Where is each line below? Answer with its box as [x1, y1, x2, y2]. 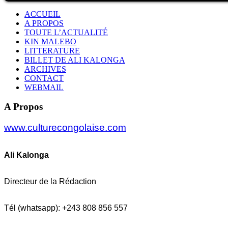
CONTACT [24, 73, 64, 82]
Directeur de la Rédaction [4, 177, 96, 186]
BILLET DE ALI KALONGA [24, 55, 125, 64]
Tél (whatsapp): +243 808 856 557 [4, 204, 128, 213]
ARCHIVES [24, 64, 66, 73]
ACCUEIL [24, 9, 61, 18]
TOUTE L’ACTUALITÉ [24, 27, 108, 37]
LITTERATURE [24, 46, 80, 55]
